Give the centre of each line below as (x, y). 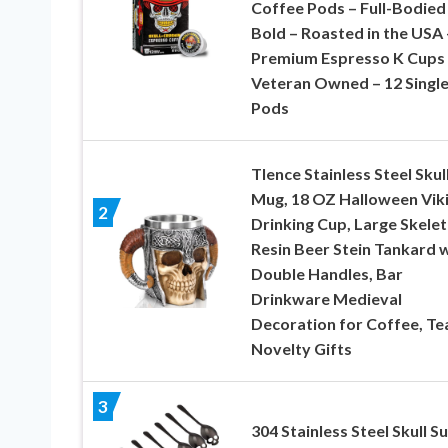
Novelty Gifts (301, 349)
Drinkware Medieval (326, 299)
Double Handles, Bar (326, 274)
